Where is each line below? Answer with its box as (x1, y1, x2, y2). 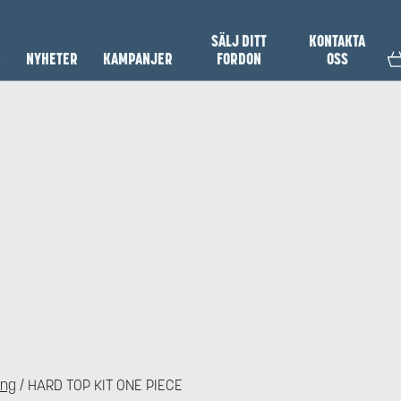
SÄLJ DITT (210, 31, 267, 51)
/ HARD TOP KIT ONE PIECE (16, 376, 183, 395)
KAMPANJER (103, 49, 174, 69)
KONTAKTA (309, 31, 366, 51)
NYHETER (26, 49, 79, 69)
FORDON (216, 49, 261, 69)
